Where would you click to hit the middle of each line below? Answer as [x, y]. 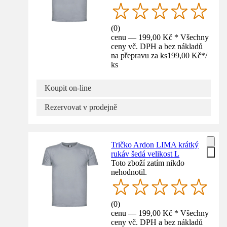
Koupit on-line [68, 88]
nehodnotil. [129, 172]
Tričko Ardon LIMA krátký [155, 144]
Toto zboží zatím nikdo [148, 163]
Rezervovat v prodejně [81, 107]
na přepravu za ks [139, 55]
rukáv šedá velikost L [145, 154]
